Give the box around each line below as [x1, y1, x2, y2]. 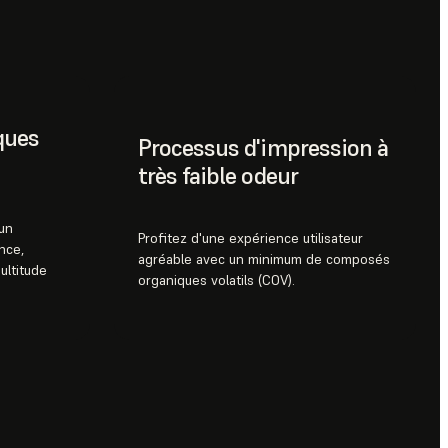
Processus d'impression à [138, 132, 388, 164]
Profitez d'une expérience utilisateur [138, 229, 363, 248]
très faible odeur [138, 160, 298, 192]
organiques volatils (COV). [138, 271, 295, 290]
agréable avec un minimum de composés [138, 250, 390, 269]
